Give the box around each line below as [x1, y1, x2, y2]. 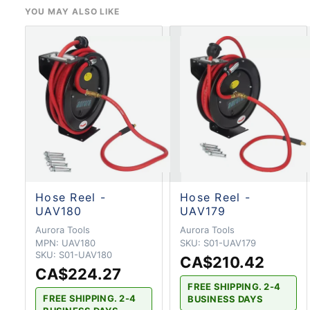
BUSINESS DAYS [188, 293, 263, 305]
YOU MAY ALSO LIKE [25, 6, 120, 17]
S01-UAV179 [203, 237, 256, 248]
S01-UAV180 [59, 248, 112, 260]
